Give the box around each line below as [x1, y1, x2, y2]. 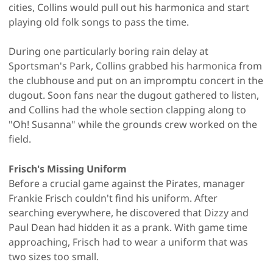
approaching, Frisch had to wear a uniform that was [9, 235, 248, 249]
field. [9, 132, 31, 146]
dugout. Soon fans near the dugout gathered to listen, [9, 88, 259, 102]
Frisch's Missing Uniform [9, 161, 127, 175]
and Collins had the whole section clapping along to [9, 102, 246, 116]
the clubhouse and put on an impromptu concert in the [9, 73, 263, 87]
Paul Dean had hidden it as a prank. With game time [9, 220, 247, 234]
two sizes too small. [9, 249, 99, 263]
